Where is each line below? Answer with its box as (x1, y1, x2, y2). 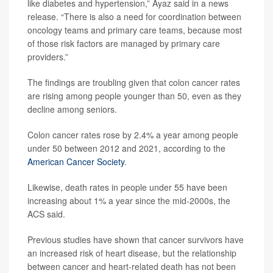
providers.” (27, 51, 68, 63)
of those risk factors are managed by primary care (27, 37, 220, 50)
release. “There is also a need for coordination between (27, 10, 241, 23)
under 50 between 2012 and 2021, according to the (27, 142, 225, 155)
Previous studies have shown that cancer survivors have (27, 233, 244, 246)
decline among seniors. (27, 103, 117, 116)
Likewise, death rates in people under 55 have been (27, 181, 227, 194)
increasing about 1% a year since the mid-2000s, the (27, 194, 230, 207)
